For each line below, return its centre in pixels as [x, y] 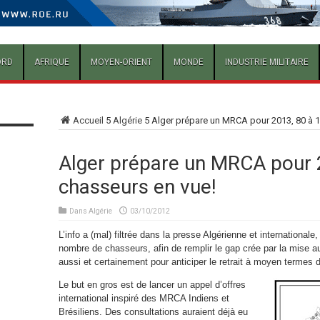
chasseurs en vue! [137, 187]
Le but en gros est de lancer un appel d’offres [152, 285]
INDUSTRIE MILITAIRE [266, 62]
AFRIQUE [51, 62]
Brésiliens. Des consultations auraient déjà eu [153, 312]
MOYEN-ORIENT [121, 62]
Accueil [88, 121]
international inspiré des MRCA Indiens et [144, 299]
